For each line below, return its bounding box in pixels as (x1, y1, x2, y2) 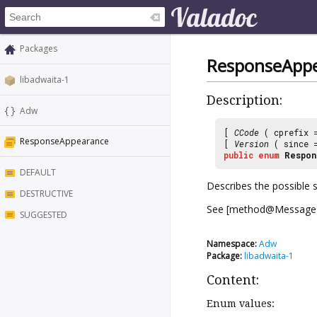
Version (234, 137, 269, 149)
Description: (207, 93, 282, 108)
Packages (20, 42, 57, 54)
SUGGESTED (20, 208, 67, 221)
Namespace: (207, 237, 257, 250)
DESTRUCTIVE (20, 187, 73, 200)
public (224, 149, 253, 161)
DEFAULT (20, 166, 56, 179)
